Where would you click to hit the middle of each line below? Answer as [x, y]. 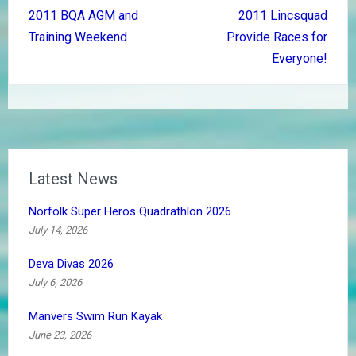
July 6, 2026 [55, 282]
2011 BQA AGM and [83, 15]
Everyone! [300, 58]
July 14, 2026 [58, 230]
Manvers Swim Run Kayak [95, 316]
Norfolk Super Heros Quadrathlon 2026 [130, 211]
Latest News [73, 179]
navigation [54, 27]
